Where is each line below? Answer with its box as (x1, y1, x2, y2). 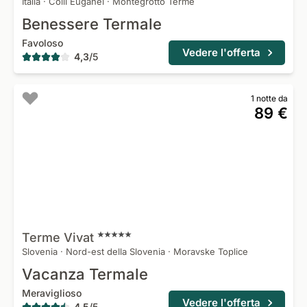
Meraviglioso (22, 287, 82, 299)
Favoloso (22, 37, 63, 49)
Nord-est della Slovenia (66, 246, 165, 257)
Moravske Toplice (173, 246, 248, 257)
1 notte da (251, 93, 288, 103)
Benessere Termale (22, 15, 162, 33)
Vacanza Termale (22, 265, 148, 283)
